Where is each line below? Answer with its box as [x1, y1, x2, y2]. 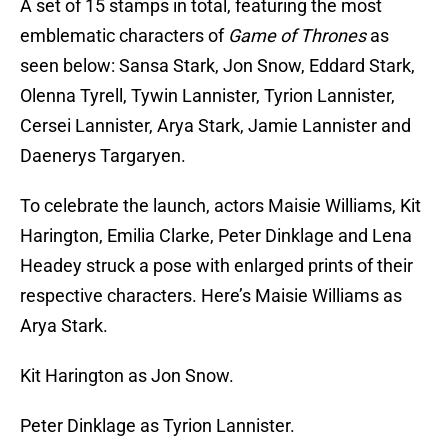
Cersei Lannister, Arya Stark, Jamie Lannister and [20, 115, 411, 137]
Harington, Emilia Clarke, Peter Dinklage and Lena [20, 225, 412, 247]
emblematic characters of [20, 25, 228, 47]
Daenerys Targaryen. [20, 145, 186, 167]
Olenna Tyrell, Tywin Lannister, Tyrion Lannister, [20, 85, 395, 107]
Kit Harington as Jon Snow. [20, 365, 234, 387]
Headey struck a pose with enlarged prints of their [20, 255, 413, 277]
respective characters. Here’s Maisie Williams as [20, 285, 402, 307]
